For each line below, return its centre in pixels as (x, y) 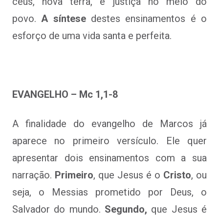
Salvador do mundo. (58, 209)
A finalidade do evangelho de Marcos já (109, 123)
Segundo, (126, 209)
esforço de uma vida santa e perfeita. (92, 35)
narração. (33, 175)
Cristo (177, 175)
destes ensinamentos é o (146, 18)
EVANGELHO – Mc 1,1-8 (65, 94)
